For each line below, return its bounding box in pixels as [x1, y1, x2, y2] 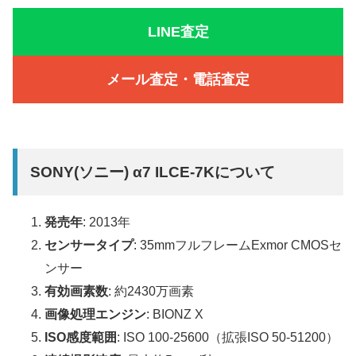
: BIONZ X [146, 308, 203, 322]
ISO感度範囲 [44, 331, 117, 345]
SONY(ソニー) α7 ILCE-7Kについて [30, 164, 275, 181]
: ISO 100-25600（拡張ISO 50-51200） [117, 331, 339, 345]
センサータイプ [44, 238, 133, 253]
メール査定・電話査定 [106, 71, 250, 87]
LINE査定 [147, 23, 209, 40]
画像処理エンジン [44, 308, 146, 322]
